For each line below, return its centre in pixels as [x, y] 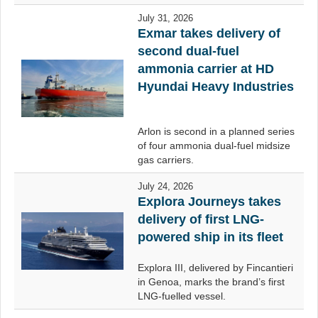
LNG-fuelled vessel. [182, 296]
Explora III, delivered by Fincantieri [215, 268]
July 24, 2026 [165, 186]
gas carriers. [166, 160]
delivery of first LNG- [201, 219]
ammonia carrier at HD [206, 69]
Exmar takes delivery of [209, 33]
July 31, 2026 [165, 18]
